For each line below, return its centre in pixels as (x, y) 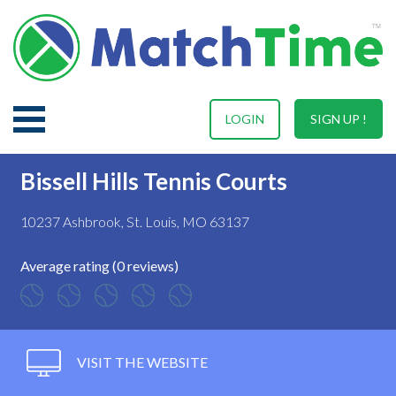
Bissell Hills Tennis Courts (154, 181)
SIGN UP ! (339, 118)
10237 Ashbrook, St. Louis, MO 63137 (135, 221)
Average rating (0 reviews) (99, 265)
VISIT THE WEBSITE (141, 362)
